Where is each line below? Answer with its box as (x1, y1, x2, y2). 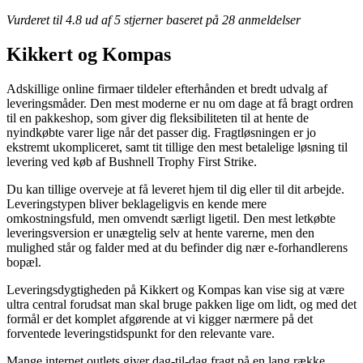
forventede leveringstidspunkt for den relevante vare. (6, 326, 275, 340)
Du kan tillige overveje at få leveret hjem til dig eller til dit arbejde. (6, 181, 344, 196)
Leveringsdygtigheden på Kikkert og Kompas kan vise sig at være (6, 282, 344, 297)
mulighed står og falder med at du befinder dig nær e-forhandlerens (6, 240, 348, 254)
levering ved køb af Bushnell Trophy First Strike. (6, 154, 257, 169)
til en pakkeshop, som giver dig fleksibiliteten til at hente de (6, 110, 309, 125)
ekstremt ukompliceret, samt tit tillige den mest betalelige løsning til (6, 139, 348, 154)
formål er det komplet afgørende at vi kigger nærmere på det (6, 311, 313, 326)
